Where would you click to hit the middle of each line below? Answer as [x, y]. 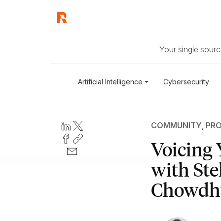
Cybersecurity [186, 82]
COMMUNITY [176, 126]
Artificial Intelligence [110, 82]
